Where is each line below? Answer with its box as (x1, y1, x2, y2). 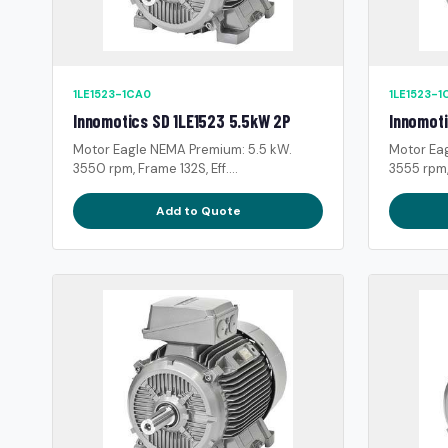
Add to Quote (155, 202, 241, 219)
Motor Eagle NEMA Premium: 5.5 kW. (73, 140, 292, 158)
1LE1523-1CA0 (73, 86, 151, 101)
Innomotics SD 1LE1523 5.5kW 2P (73, 109, 291, 132)
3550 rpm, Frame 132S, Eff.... (73, 159, 238, 177)
